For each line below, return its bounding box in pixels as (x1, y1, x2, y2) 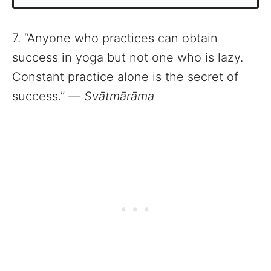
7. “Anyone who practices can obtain (12, 31, 218, 46)
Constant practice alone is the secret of (12, 70, 238, 85)
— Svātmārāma (68, 89, 154, 104)
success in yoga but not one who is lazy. (12, 50, 243, 65)
